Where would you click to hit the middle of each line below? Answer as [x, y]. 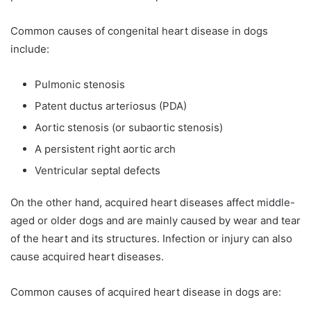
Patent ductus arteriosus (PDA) [111, 106]
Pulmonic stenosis [80, 85]
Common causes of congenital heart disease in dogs [139, 31]
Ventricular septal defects [98, 171]
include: [30, 49]
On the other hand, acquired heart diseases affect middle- [153, 203]
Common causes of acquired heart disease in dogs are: [146, 292]
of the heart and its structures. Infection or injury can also [151, 239]
